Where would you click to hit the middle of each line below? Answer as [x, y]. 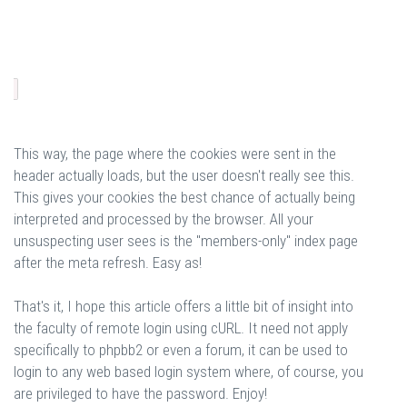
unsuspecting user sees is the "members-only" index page [186, 241]
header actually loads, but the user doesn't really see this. [184, 175]
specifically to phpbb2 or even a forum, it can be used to [181, 350]
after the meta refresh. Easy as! [108, 263]
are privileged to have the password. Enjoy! [140, 393]
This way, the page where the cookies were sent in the [175, 154]
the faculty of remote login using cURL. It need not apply [181, 328]
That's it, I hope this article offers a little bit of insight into [184, 306]
